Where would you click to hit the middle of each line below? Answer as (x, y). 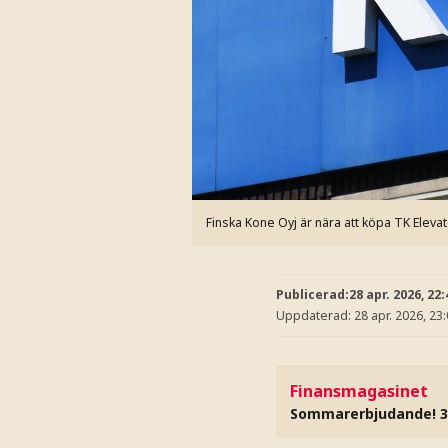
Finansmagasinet (359, 390)
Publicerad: (312, 294)
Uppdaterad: (315, 315)
